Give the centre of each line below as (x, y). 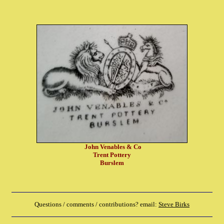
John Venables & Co (112, 147)
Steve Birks (174, 204)
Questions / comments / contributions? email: (96, 204)
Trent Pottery (112, 155)
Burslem (112, 163)
